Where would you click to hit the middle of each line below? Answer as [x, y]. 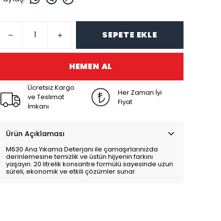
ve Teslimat [46, 97]
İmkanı [38, 106]
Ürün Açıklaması [35, 134]
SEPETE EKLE [130, 35]
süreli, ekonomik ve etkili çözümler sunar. [71, 171]
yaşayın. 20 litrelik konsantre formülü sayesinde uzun [90, 164]
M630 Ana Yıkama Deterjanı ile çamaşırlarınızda [82, 149]
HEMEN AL [91, 66]
